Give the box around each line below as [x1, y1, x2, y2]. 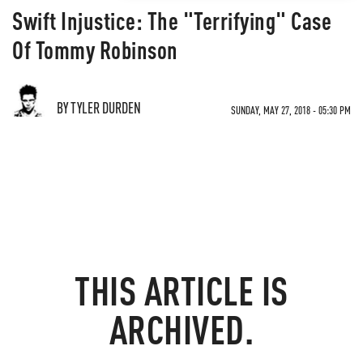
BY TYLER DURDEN [57, 98, 141, 117]
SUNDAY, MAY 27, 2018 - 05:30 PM [231, 103, 351, 117]
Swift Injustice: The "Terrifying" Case [12, 5, 331, 36]
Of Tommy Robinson [12, 34, 178, 65]
